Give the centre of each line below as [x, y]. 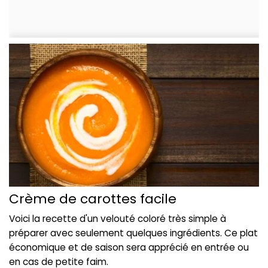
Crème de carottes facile [93, 199]
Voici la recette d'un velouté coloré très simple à [118, 219]
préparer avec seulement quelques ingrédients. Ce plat [133, 233]
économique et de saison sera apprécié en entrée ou [129, 248]
